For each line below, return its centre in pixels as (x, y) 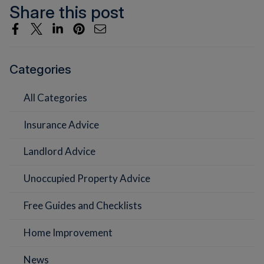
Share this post (67, 12)
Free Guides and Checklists (83, 205)
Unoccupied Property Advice (87, 179)
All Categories (55, 97)
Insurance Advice (61, 124)
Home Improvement (68, 232)
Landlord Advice (60, 151)
